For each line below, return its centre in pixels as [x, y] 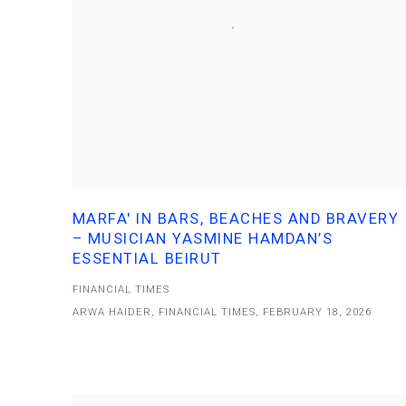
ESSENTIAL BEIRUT [147, 259]
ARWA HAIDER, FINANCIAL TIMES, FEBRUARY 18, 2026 [222, 313]
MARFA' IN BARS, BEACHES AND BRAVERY [236, 219]
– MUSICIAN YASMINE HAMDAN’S [203, 239]
